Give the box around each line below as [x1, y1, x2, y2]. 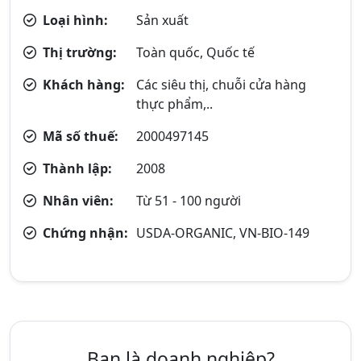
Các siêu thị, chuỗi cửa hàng [136, 76, 307, 93]
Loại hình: [39, 11, 108, 29]
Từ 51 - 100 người [136, 192, 242, 210]
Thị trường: [39, 44, 117, 61]
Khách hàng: [39, 76, 125, 93]
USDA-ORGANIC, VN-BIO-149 [136, 224, 310, 242]
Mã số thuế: [39, 127, 118, 145]
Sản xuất [136, 11, 189, 29]
